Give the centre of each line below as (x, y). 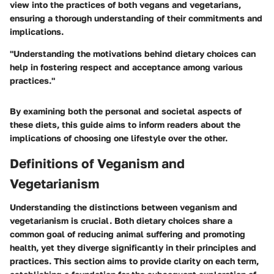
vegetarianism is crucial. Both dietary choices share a (121, 220)
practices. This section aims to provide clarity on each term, (134, 261)
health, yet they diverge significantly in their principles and (133, 247)
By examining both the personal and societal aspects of (126, 111)
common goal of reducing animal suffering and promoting (128, 234)
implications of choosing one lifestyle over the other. (119, 138)
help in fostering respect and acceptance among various (126, 67)
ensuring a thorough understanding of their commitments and (136, 18)
